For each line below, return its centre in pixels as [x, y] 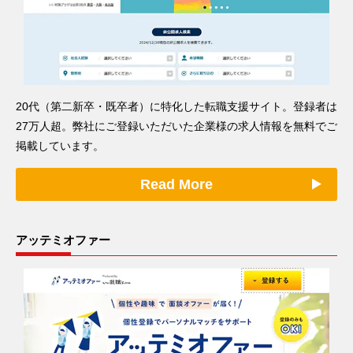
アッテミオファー [63, 240]
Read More [176, 184]
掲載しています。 [60, 145]
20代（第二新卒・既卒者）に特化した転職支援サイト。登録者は [176, 106]
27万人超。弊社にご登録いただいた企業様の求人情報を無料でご [176, 126]
